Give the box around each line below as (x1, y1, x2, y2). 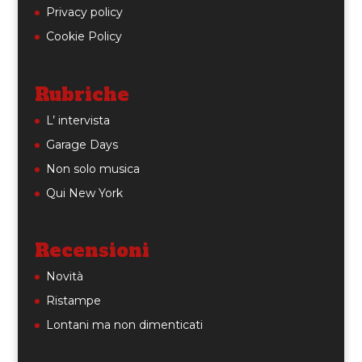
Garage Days (45, 137, 118, 152)
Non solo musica (45, 161, 140, 176)
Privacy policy (45, 4, 123, 19)
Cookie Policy (45, 28, 122, 44)
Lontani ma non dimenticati (45, 318, 203, 333)
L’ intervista (45, 112, 110, 128)
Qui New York (45, 185, 123, 200)
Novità (45, 269, 83, 284)
